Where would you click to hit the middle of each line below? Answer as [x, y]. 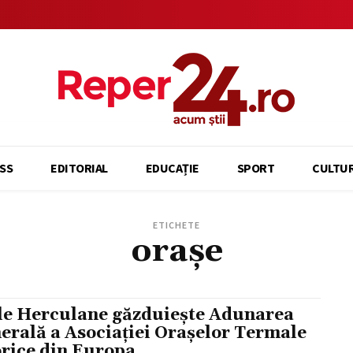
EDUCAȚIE [172, 168]
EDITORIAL [79, 168]
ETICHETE [176, 225]
